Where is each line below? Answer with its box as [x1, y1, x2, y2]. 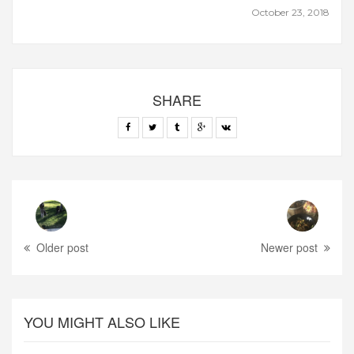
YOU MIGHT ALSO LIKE [24, 311, 181, 333]
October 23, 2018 [250, 6, 330, 19]
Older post [36, 239, 89, 256]
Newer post [260, 239, 318, 256]
